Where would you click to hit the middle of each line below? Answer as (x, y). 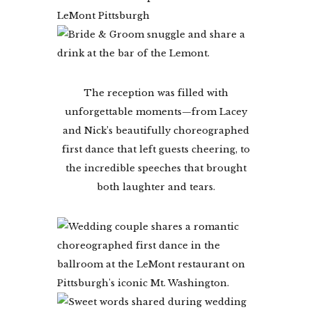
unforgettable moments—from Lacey (156, 111)
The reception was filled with (156, 93)
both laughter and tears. (156, 187)
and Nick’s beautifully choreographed (156, 130)
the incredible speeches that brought (156, 168)
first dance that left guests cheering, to (156, 149)
